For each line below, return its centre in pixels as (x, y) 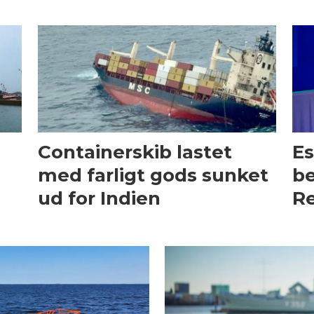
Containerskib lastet (135, 152)
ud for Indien (99, 198)
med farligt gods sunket (153, 175)
